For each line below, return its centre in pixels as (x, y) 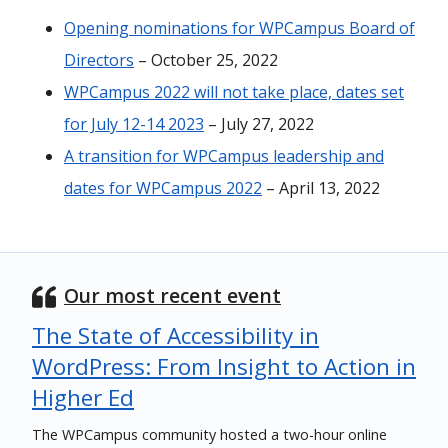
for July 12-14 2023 (134, 124)
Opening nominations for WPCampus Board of (239, 28)
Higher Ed (83, 397)
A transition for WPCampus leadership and (224, 156)
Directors (99, 60)
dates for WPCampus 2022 (163, 188)
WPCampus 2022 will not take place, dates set (234, 92)
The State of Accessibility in (175, 335)
